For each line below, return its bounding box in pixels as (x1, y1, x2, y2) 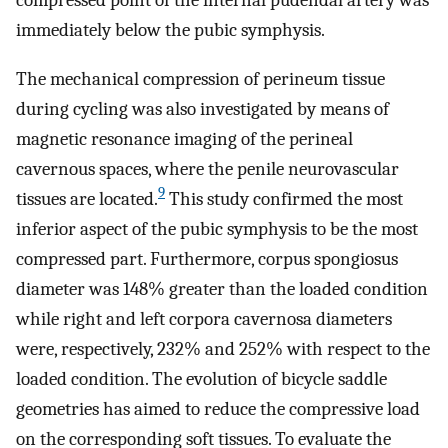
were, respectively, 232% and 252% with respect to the (16, 337, 430, 360)
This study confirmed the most (165, 187, 403, 210)
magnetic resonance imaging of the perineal (16, 127, 353, 150)
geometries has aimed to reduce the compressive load (16, 397, 420, 420)
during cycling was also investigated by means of (16, 97, 389, 120)
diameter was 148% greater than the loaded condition (16, 277, 428, 300)
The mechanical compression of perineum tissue (16, 67, 385, 90)
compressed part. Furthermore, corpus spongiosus (16, 247, 398, 270)
